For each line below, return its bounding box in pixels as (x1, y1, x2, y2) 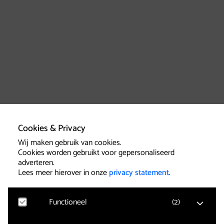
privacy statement (109, 166, 169, 179)
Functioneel (49, 195, 87, 209)
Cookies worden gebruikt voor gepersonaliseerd (18, 146, 174, 159)
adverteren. (18, 156, 54, 169)
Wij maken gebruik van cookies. (18, 136, 121, 149)
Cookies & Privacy (18, 121, 85, 136)
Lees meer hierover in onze (18, 166, 109, 179)
